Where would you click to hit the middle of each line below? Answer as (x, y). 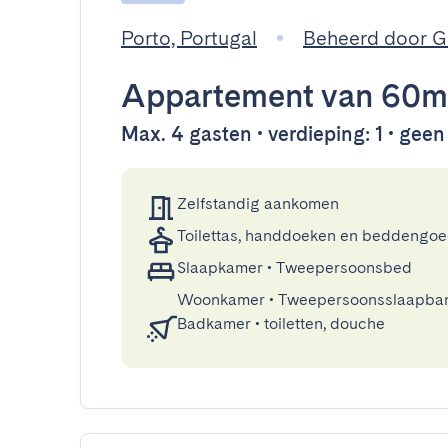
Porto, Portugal (189, 38)
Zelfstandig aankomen (258, 203)
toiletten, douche (324, 323)
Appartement (217, 95)
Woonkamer (221, 299)
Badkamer (214, 323)
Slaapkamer (220, 267)
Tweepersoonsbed (344, 267)
